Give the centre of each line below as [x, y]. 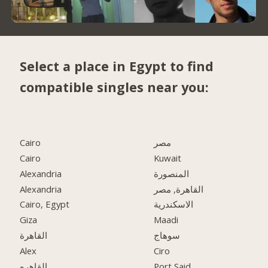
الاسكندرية [174, 204]
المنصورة [172, 173]
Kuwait [168, 158]
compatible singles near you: [115, 87]
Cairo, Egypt [45, 204]
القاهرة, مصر [179, 189]
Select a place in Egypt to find [117, 66]
